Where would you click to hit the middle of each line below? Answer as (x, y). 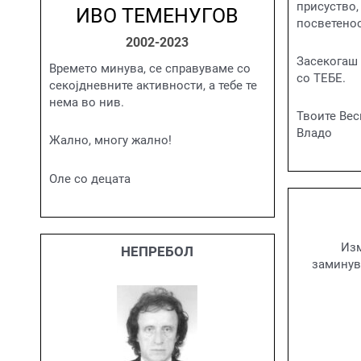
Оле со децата (90, 178)
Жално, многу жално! (110, 141)
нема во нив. (87, 102)
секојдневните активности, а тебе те (153, 85)
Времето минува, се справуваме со (150, 68)
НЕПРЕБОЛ (158, 251)
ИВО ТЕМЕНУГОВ (158, 16)
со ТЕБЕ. (321, 78)
